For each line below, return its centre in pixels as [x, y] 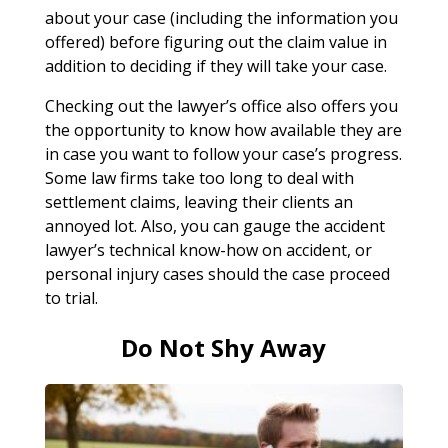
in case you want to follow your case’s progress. [223, 153]
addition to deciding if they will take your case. [215, 65]
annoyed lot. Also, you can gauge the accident [214, 225]
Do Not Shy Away [224, 347]
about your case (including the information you [221, 17]
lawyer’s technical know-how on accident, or [208, 249]
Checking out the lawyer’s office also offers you [221, 105]
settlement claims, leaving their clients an [198, 201]
